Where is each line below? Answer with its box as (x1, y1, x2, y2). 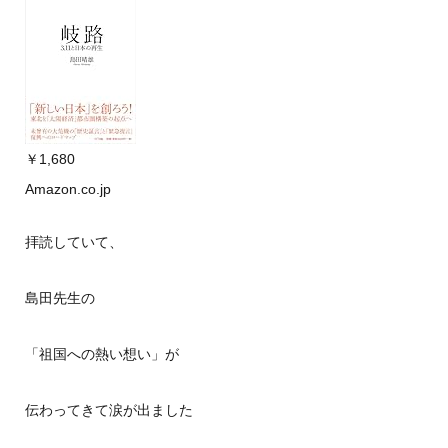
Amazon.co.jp (24, 181, 111, 197)
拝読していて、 (24, 234, 123, 250)
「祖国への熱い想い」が (24, 346, 179, 362)
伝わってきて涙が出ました (24, 402, 193, 418)
